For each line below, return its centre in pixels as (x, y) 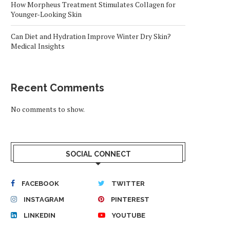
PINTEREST (130, 199)
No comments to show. (48, 109)
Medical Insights (38, 46)
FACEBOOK (40, 184)
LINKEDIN (40, 215)
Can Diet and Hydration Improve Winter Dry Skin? (91, 36)
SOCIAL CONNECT (98, 154)
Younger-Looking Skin (46, 14)
